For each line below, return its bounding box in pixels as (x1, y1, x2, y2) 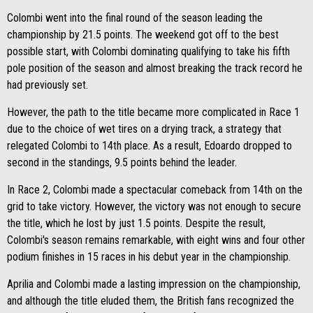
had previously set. (7, 78, 88, 92)
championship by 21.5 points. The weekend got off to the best (7, 28, 279, 41)
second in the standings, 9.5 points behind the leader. (7, 156, 237, 169)
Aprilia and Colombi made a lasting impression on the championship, (7, 277, 300, 291)
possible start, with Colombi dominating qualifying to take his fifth (7, 45, 290, 58)
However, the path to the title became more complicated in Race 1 (7, 105, 300, 119)
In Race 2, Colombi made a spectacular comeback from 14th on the (7, 183, 303, 196)
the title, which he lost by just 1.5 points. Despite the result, (7, 217, 265, 230)
